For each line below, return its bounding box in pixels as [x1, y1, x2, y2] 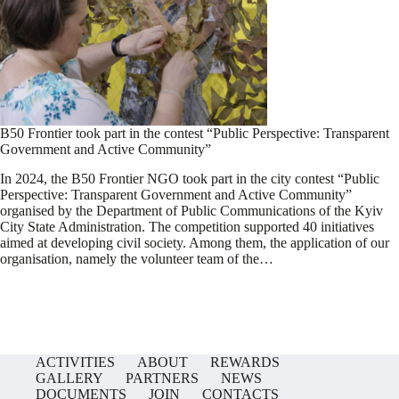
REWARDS [210, 354, 280, 370]
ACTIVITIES [36, 354, 115, 370]
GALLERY [36, 370, 103, 386]
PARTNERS [126, 370, 199, 386]
